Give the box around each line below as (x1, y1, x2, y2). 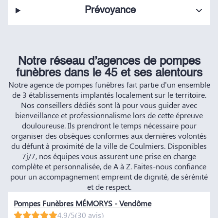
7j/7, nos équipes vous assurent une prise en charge (22, 151, 196, 162)
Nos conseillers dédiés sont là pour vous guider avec (21, 100, 197, 110)
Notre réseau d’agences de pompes (18, 56, 200, 68)
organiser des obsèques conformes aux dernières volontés (11, 130, 207, 141)
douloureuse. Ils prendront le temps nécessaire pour (21, 120, 197, 131)
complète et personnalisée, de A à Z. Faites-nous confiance (12, 161, 206, 172)
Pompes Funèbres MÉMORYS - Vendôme (14, 198, 151, 209)
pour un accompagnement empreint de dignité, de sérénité (10, 171, 208, 182)
